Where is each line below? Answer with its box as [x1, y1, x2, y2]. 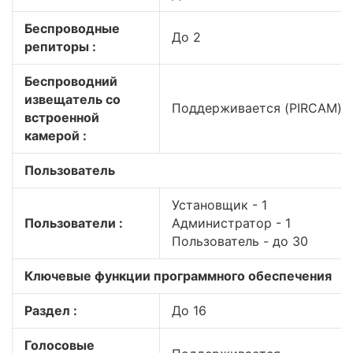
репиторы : [24, 39, 96, 54]
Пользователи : [24, 215, 123, 231]
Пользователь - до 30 [172, 233, 308, 249]
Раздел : [24, 303, 77, 318]
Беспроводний [24, 73, 117, 89]
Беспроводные [24, 20, 120, 36]
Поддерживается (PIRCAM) [172, 100, 342, 116]
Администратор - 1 [172, 215, 291, 231]
